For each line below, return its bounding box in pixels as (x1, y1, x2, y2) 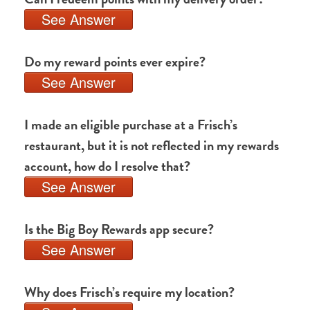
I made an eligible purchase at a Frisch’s (24, 114, 237, 135)
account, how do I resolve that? (24, 156, 190, 176)
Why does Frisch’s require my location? (24, 282, 235, 302)
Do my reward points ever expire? (24, 51, 206, 72)
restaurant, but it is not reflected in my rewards (24, 135, 279, 156)
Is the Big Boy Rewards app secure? (24, 219, 214, 239)
